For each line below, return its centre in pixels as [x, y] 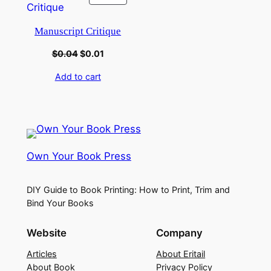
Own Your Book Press [79, 156]
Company [180, 233]
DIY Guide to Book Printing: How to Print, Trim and [128, 189]
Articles [41, 253]
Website [46, 233]
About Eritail [181, 253]
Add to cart [78, 77]
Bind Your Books [60, 203]
